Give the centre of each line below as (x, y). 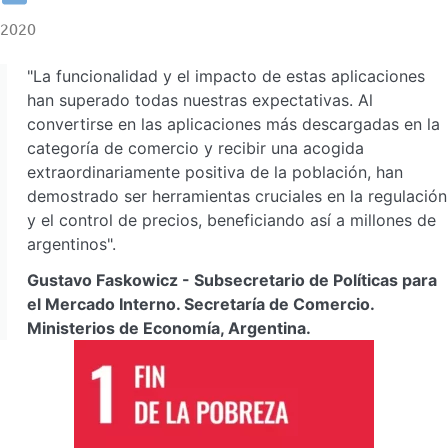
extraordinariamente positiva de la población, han (215, 171)
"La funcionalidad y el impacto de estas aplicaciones (226, 75)
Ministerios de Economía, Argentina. (169, 327)
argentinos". (71, 243)
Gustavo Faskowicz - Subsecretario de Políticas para (232, 279)
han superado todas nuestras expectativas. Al (200, 99)
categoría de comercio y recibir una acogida (195, 147)
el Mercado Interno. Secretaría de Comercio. (200, 303)
